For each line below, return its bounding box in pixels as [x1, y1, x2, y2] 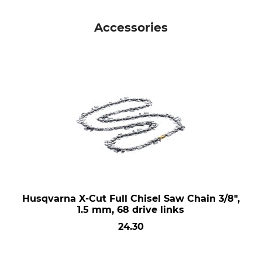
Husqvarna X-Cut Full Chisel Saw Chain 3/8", [22, 193, 240, 204]
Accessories [94, 20, 168, 35]
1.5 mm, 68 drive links [77, 204, 185, 215]
